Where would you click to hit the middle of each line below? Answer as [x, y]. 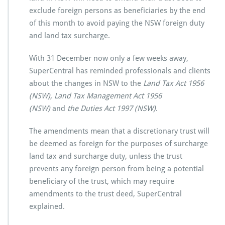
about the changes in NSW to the [86, 84]
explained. [47, 207]
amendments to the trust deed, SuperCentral [105, 194]
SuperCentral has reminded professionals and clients [120, 71]
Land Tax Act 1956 [174, 84]
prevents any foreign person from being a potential [117, 169]
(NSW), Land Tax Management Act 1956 [95, 96]
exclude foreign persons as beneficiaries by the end [117, 11]
